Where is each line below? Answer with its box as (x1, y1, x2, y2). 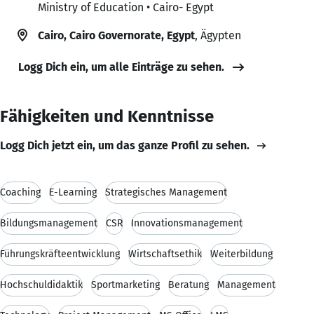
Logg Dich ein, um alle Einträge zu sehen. (18, 60, 224, 74)
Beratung (168, 278, 209, 291)
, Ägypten (195, 28, 241, 42)
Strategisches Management (105, 186, 227, 198)
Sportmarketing (91, 278, 160, 291)
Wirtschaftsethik (128, 247, 202, 260)
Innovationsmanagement (131, 217, 243, 229)
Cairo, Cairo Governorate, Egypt (38, 28, 195, 42)
